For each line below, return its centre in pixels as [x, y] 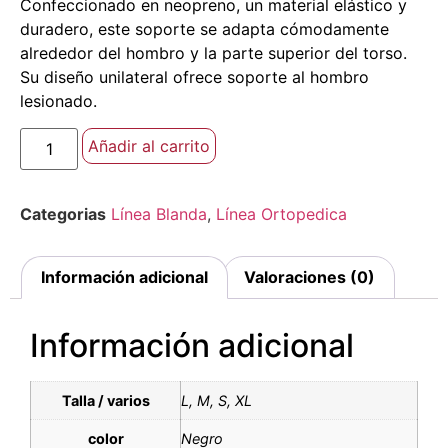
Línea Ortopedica [281, 213]
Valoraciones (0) [309, 277]
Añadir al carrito [149, 145]
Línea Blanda [159, 213]
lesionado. [58, 101]
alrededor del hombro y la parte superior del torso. [213, 53]
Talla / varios [105, 401]
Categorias [63, 213]
